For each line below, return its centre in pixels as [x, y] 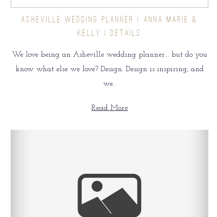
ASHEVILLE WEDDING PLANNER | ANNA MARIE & [110, 20]
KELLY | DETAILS [110, 33]
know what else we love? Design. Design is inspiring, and [109, 70]
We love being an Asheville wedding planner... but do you [109, 55]
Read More [109, 108]
